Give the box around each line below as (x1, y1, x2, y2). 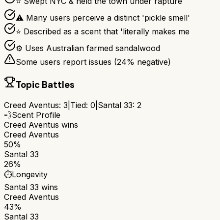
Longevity (12, 169, 48, 179)
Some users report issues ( (16, 57, 117, 67)
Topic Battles (16, 79, 75, 91)
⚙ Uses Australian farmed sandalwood (16, 43, 160, 54)
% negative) (127, 57, 171, 67)
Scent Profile (12, 110, 60, 120)
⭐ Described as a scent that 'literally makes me (16, 27, 190, 37)
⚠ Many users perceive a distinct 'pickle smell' (16, 13, 190, 23)
